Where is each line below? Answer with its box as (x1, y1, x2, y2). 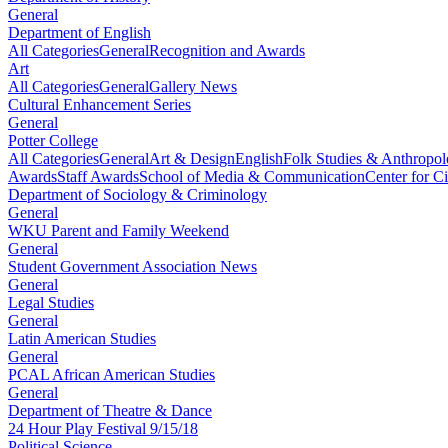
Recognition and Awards (149, 41, 305, 59)
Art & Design (149, 149, 235, 167)
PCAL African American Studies (8, 365, 215, 383)
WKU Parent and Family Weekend (8, 221, 229, 239)
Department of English (8, 23, 151, 41)
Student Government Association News (8, 257, 257, 275)
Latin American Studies (8, 329, 156, 347)
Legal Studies (8, 293, 94, 311)
